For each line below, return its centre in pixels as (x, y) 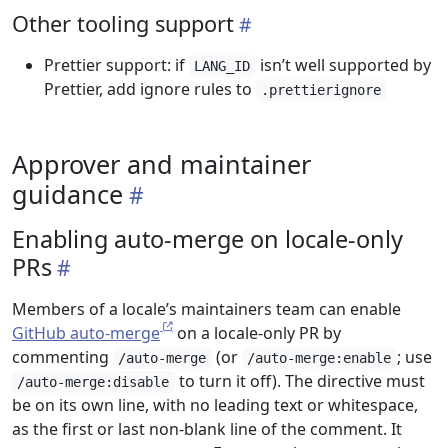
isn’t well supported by (343, 65)
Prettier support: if (116, 65)
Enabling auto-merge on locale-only (207, 239)
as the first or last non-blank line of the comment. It (207, 429)
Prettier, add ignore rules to (150, 89)
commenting (62, 357)
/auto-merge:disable (93, 382)
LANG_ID (222, 66)
